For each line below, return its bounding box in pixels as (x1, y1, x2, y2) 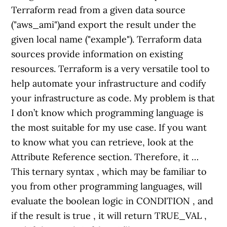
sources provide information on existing (11, 48, 183, 60)
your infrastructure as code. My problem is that (11, 92, 215, 104)
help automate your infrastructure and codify (11, 78, 207, 89)
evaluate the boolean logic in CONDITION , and (11, 195, 214, 207)
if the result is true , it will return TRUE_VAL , (11, 210, 207, 221)
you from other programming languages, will (11, 180, 203, 192)
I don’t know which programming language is (11, 107, 204, 119)
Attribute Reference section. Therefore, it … (11, 151, 199, 163)
